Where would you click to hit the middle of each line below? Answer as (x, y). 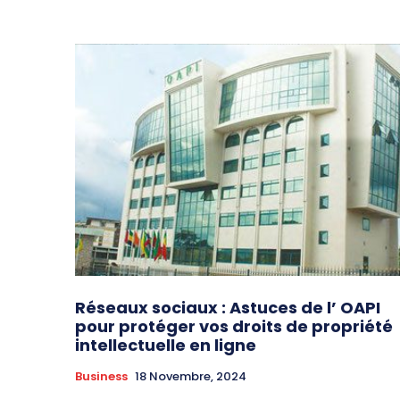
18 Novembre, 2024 (191, 377)
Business (101, 377)
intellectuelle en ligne (166, 346)
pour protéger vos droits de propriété (234, 327)
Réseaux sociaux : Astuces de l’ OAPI (228, 308)
